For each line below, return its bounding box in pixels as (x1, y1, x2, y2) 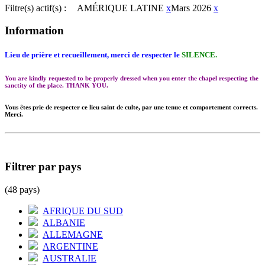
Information (5, 24, 64, 37)
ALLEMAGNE (43, 229, 103, 240)
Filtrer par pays (5, 160, 81, 173)
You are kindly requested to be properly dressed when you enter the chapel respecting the (5, 75, 258, 82)
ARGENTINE (43, 241, 98, 251)
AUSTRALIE (43, 253, 96, 263)
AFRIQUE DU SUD (43, 205, 123, 216)
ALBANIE (43, 217, 85, 228)
